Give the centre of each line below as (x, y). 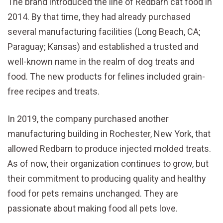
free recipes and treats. (54, 91)
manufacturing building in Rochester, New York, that (109, 133)
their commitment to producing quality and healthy (107, 178)
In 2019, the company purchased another (88, 118)
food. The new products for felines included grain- (106, 76)
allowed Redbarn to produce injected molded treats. (109, 148)
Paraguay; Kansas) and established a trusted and (103, 46)
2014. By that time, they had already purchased (99, 16)
